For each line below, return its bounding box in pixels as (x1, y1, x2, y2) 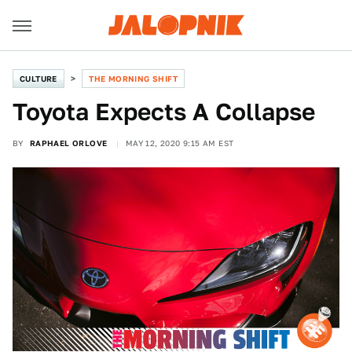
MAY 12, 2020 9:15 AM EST (125, 138, 234, 148)
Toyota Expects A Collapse (13, 97, 315, 126)
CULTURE (20, 74, 57, 83)
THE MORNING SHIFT (89, 74, 178, 83)
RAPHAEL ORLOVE (29, 138, 108, 148)
